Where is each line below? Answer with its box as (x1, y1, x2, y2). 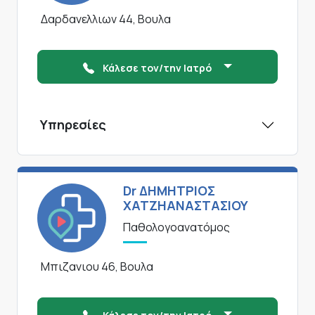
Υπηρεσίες (40, 116, 106, 134)
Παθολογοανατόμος (123, 219, 230, 236)
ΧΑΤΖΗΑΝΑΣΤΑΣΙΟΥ (123, 197, 248, 214)
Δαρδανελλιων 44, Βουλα (41, 11, 171, 27)
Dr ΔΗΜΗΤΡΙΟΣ (123, 182, 215, 200)
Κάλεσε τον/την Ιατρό (103, 61, 214, 75)
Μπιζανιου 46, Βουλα (41, 259, 153, 275)
